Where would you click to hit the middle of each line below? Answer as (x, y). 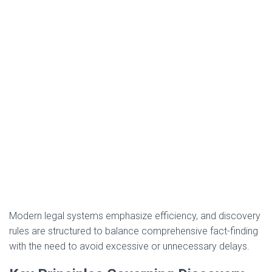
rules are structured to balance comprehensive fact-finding (134, 231)
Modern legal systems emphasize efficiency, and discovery (135, 216)
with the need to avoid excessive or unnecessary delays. (129, 246)
